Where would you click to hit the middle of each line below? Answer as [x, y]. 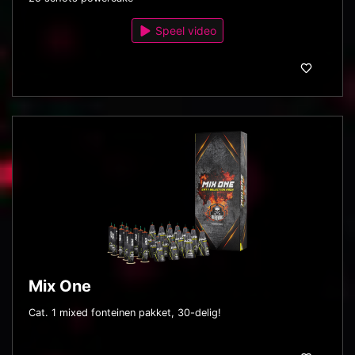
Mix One [60, 286]
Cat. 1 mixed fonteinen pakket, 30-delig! [125, 312]
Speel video [185, 31]
